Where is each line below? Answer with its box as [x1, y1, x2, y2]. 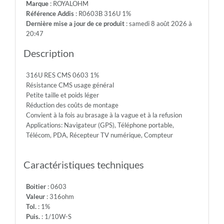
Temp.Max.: [83, 115, 117, 123]
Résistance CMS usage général [25, 81, 114, 89]
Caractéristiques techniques [23, 158, 144, 171]
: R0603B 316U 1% [73, 9, 131, 18]
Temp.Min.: [83, 85, 115, 93]
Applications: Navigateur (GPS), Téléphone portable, [25, 121, 174, 129]
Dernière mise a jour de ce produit [25, 19, 124, 28]
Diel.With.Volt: [83, 55, 124, 63]
